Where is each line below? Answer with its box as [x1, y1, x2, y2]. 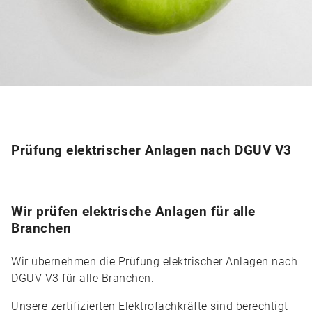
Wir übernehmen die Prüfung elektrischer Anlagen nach [11, 255, 297, 268]
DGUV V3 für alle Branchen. [11, 272, 154, 285]
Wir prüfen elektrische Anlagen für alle [11, 203, 256, 219]
